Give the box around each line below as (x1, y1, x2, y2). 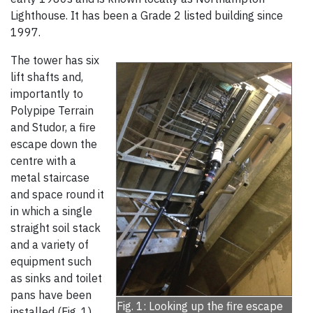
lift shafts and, (10, 70, 83, 85)
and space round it (10, 187, 104, 202)
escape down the (10, 137, 97, 152)
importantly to (10, 87, 83, 101)
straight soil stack (10, 221, 101, 235)
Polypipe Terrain (10, 103, 94, 118)
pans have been (10, 288, 92, 303)
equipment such (10, 254, 92, 269)
